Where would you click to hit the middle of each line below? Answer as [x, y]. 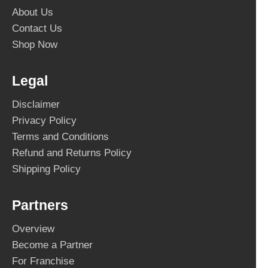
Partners [40, 205]
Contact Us [37, 28]
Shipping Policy [46, 169]
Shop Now [35, 44]
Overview [33, 229]
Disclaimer [36, 104]
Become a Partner [52, 245]
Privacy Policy [44, 120]
